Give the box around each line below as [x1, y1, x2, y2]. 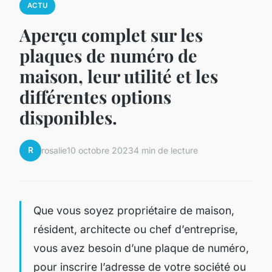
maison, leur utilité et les [19, 64, 218, 87]
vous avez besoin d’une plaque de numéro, [33, 241, 249, 254]
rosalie [41, 145, 67, 156]
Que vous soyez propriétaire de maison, [33, 203, 234, 217]
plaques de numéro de [19, 43, 197, 67]
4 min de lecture [134, 145, 198, 156]
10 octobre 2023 [67, 145, 134, 156]
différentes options [19, 84, 171, 108]
